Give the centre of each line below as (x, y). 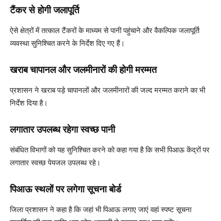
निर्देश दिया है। (29, 103)
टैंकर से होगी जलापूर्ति (45, 10)
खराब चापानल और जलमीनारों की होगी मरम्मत (83, 70)
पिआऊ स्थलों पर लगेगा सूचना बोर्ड (66, 189)
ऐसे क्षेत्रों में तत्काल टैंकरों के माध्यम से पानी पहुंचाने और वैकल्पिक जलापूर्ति (105, 30)
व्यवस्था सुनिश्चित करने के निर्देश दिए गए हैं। (67, 43)
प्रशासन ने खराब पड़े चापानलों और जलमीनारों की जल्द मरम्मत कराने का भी (108, 90)
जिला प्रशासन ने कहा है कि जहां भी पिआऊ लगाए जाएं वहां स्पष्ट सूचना (101, 209)
